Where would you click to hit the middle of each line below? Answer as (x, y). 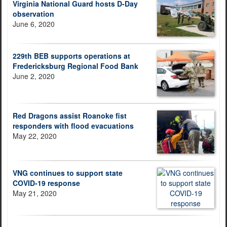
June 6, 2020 (34, 24)
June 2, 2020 (34, 76)
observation (33, 14)
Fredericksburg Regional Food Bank (75, 66)
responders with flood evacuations (73, 126)
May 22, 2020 (35, 136)
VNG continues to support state (68, 173)
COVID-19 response (46, 183)
